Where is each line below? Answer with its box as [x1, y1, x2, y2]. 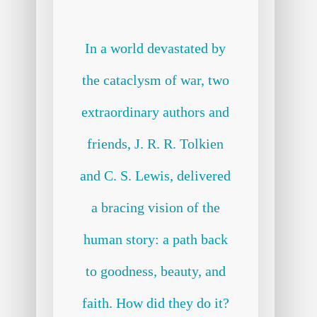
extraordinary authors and [81, 104, 230, 120]
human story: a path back [83, 231, 228, 248]
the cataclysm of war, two [81, 72, 229, 88]
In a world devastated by [85, 40, 226, 57]
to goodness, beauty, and [85, 263, 226, 279]
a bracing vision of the [91, 200, 220, 216]
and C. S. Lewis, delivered [80, 168, 231, 184]
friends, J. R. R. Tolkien [87, 136, 224, 152]
